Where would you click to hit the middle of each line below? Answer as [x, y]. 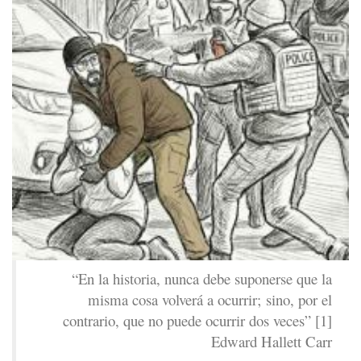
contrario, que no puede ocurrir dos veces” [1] [197, 321]
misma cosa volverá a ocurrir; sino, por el [210, 300]
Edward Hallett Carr [272, 342]
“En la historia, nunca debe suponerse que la [202, 279]
